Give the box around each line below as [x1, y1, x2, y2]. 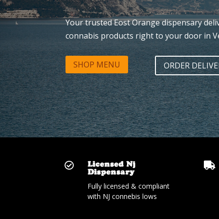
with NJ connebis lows [88, 192, 157, 201]
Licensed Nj [88, 159, 136, 169]
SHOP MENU [73, 59, 121, 70]
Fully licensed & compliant [88, 181, 170, 191]
